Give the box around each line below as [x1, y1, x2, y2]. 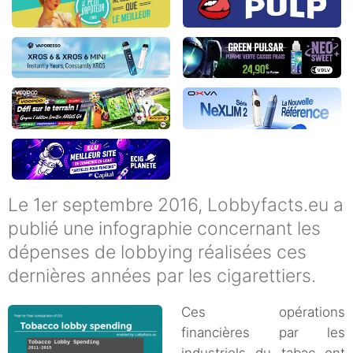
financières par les [181, 325, 345, 341]
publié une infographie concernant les [8, 217, 321, 240]
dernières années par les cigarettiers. [8, 265, 316, 288]
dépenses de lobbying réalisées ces [8, 241, 307, 264]
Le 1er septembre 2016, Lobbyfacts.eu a [8, 194, 344, 217]
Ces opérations [181, 304, 345, 321]
